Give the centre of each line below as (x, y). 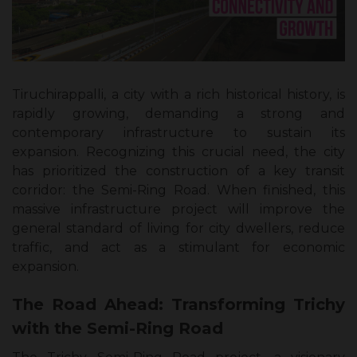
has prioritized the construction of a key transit (178, 171)
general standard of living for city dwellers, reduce (178, 229)
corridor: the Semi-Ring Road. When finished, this (178, 190)
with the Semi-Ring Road (118, 329)
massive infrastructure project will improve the (178, 210)
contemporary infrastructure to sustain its (178, 133)
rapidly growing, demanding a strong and (178, 114)
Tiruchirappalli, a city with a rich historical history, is (178, 95)
